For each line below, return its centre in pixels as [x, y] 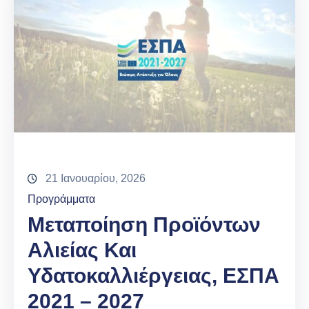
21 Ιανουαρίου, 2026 [96, 179]
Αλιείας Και [82, 250]
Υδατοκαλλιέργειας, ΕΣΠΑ [153, 276]
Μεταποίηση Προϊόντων [144, 225]
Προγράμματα [61, 199]
